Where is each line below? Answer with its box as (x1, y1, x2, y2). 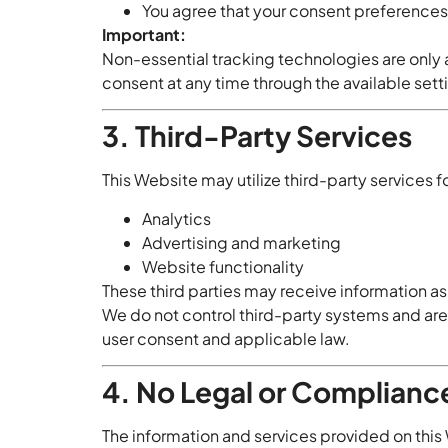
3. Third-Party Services (102, 118, 412, 154)
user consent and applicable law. (102, 327, 350, 349)
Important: (102, 23, 186, 45)
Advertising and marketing (142, 231, 341, 253)
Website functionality (142, 255, 304, 277)
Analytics (142, 207, 211, 229)
